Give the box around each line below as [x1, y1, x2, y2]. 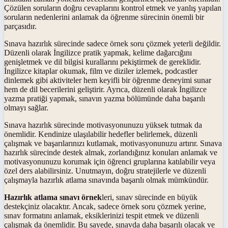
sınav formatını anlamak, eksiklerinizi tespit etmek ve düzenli [4, 211, 199, 220]
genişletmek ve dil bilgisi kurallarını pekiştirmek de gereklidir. [4, 57, 201, 66]
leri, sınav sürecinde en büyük [102, 192, 197, 202]
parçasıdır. [4, 21, 37, 31]
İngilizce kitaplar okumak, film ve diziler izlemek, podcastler [4, 66, 197, 75]
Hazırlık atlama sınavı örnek [4, 192, 102, 202]
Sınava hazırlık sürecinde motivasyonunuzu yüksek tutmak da [4, 120, 202, 129]
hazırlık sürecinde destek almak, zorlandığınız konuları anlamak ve [4, 148, 217, 157]
